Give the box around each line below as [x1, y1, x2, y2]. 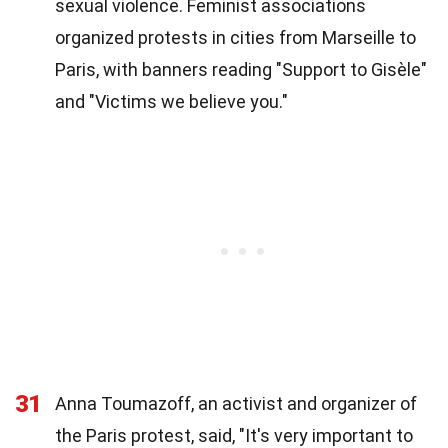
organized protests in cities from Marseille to [55, 27, 416, 49]
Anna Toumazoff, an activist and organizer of [55, 393, 417, 415]
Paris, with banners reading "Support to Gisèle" [55, 59, 427, 81]
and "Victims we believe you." [55, 91, 288, 113]
